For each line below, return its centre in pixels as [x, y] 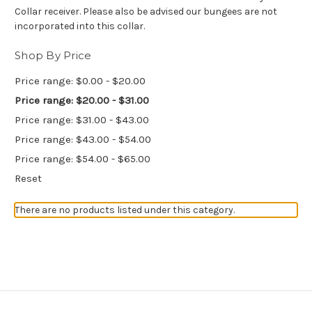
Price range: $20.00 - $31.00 [82, 100]
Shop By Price [53, 55]
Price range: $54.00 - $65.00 [83, 158]
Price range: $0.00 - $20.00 [80, 80]
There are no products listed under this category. [125, 210]
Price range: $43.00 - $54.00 [83, 139]
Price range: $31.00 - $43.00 [82, 119]
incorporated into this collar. [81, 26]
